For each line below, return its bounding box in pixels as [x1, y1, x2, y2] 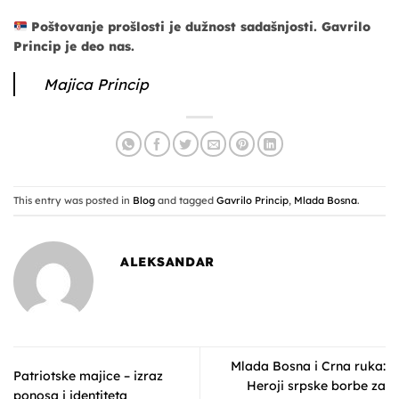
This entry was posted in [13, 193, 133, 207]
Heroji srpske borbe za [247, 377, 386, 394]
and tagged [155, 193, 216, 207]
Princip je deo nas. [13, 38, 134, 55]
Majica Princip [43, 75, 149, 94]
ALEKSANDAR [120, 253, 216, 270]
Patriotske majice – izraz [13, 367, 163, 384]
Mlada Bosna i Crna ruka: [231, 357, 386, 374]
